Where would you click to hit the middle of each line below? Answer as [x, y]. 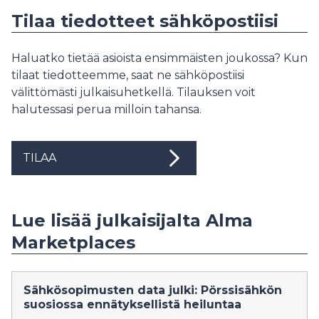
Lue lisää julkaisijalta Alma [132, 220]
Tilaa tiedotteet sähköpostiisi [145, 21]
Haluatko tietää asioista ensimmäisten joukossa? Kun [159, 58]
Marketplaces [73, 242]
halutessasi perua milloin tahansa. [106, 109]
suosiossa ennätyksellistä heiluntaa [132, 304]
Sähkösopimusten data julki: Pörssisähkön [153, 290]
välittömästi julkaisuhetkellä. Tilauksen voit [134, 92]
